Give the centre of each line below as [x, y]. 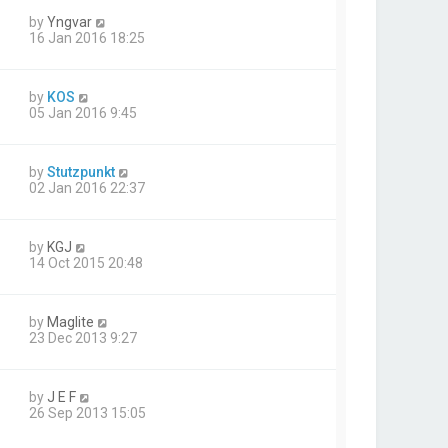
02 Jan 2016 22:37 [87, 187]
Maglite [70, 321]
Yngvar [69, 21]
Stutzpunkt [81, 171]
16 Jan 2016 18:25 [87, 37]
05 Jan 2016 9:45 [83, 112]
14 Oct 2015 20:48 [86, 262]
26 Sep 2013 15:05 [87, 412]
